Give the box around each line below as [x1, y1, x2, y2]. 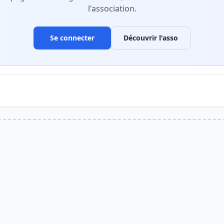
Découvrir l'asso [123, 33, 178, 42]
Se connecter [50, 33, 94, 42]
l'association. [87, 3, 136, 14]
